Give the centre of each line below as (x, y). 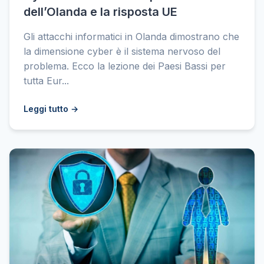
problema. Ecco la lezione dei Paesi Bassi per (125, 66)
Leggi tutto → (51, 109)
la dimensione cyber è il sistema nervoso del (122, 51)
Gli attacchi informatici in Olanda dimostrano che (131, 37)
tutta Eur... (46, 81)
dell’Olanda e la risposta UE (100, 12)
